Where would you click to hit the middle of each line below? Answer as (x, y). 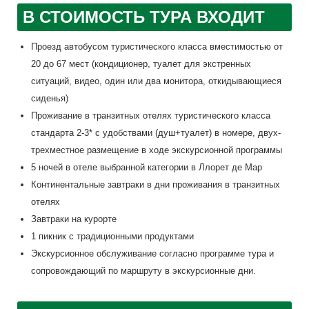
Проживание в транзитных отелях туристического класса (150, 116)
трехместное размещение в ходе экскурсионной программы (156, 150)
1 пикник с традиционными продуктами (112, 236)
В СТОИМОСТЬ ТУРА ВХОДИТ (143, 17)
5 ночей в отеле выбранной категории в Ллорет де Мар (146, 167)
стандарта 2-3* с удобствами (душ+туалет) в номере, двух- (156, 133)
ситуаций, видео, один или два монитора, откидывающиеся (156, 81)
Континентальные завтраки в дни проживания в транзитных (155, 185)
